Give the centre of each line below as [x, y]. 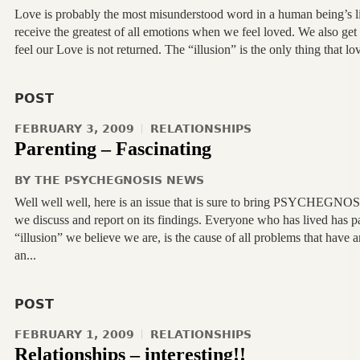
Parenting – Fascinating [112, 149]
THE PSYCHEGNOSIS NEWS [119, 180]
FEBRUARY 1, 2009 [74, 334]
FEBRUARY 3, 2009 [74, 129]
